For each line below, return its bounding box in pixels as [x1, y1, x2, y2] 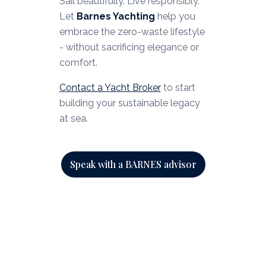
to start [160, 82, 195, 94]
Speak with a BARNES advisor [69, 158, 197, 171]
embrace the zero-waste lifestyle [59, 26, 205, 38]
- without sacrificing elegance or [59, 42, 199, 53]
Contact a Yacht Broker [59, 82, 161, 94]
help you [154, 11, 195, 23]
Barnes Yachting [76, 11, 155, 23]
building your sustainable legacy [59, 97, 200, 109]
